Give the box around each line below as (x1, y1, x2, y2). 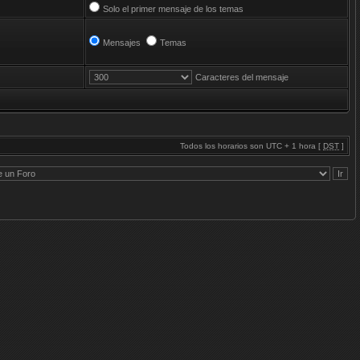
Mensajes (103, 38, 141, 47)
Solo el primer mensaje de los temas (103, 4, 243, 14)
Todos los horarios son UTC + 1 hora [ (180, 141, 323, 150)
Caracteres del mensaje (195, 72, 288, 82)
